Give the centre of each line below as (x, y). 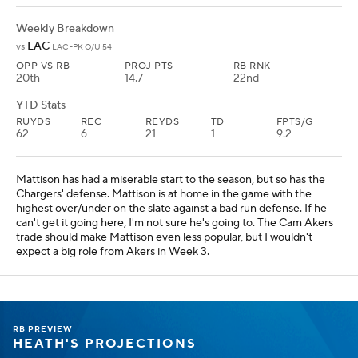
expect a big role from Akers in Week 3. (113, 251)
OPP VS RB (43, 66)
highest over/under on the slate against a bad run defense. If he (171, 208)
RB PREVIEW (43, 328)
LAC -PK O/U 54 (82, 46)
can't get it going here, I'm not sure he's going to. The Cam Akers (175, 223)
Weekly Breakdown (65, 28)
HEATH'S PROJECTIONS (105, 343)
